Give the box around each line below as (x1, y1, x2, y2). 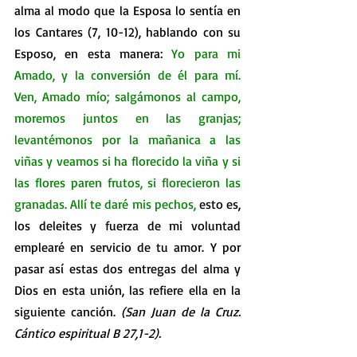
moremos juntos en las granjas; (14, 110, 241, 126)
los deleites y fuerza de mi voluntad (14, 218, 241, 233)
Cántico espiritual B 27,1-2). (14, 325, 161, 341)
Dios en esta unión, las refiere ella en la (14, 282, 241, 298)
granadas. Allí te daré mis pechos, (14, 196, 199, 212)
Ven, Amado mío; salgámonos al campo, (14, 88, 241, 104)
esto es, (198, 196, 241, 212)
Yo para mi (171, 45, 241, 61)
